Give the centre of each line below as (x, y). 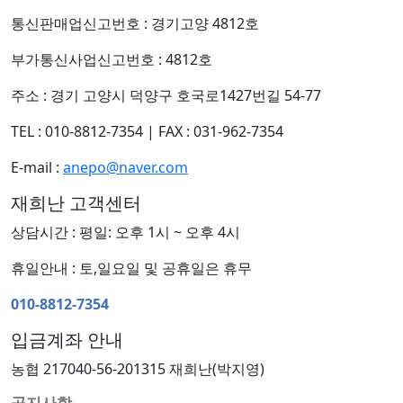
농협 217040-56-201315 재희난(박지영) (138, 369)
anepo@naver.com (125, 167)
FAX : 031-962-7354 (221, 131)
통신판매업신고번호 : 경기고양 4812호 (135, 23)
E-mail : (37, 167)
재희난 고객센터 (76, 203)
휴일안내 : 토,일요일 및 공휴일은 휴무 (131, 268)
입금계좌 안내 (67, 340)
